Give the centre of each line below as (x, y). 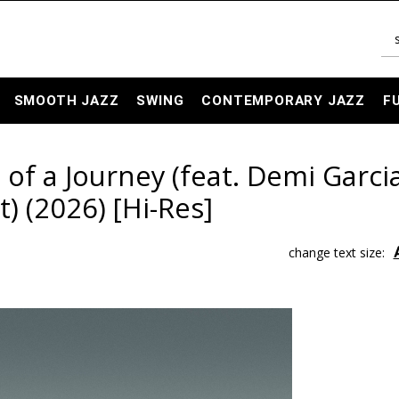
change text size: (336, 252)
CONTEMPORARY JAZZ (284, 101)
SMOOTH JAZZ (66, 101)
